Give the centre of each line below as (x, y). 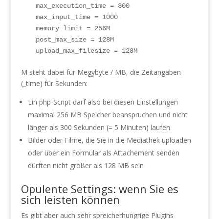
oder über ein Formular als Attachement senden (103, 153)
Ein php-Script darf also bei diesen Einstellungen (103, 102)
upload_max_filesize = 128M (86, 51)
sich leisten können (70, 199)
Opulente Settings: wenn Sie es (99, 189)
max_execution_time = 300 (84, 6)
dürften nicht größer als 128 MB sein (86, 165)
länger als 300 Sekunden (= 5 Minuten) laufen (99, 127)
